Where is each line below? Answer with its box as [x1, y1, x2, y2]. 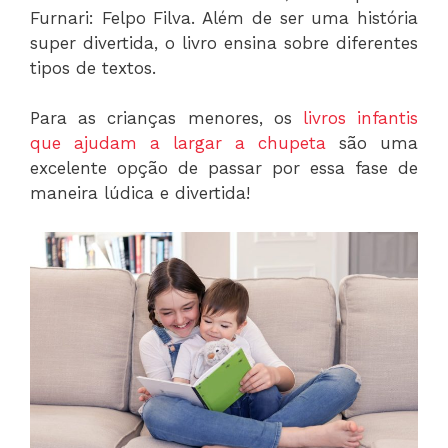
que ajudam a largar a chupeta [30, 133, 326, 154]
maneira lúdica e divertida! [30, 183, 250, 204]
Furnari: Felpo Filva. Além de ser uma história [30, 7, 418, 28]
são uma [326, 133, 418, 154]
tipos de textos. [30, 57, 156, 78]
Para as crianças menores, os [30, 108, 292, 129]
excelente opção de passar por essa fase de [30, 158, 418, 179]
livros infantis [291, 108, 419, 129]
